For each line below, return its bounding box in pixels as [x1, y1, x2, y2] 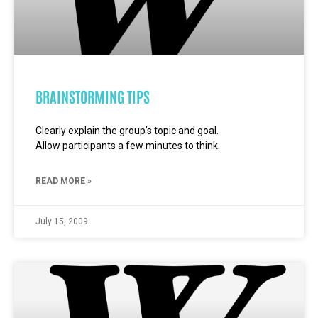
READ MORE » [35, 176, 92, 186]
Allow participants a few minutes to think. [35, 140, 220, 151]
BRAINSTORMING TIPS [35, 87, 150, 106]
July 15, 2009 [35, 216, 88, 226]
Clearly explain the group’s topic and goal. [35, 125, 219, 136]
